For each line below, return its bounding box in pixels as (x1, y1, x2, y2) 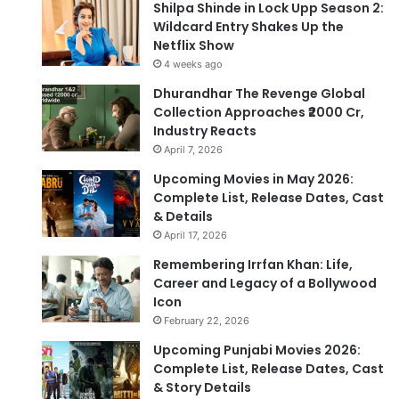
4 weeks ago (164, 58, 223, 71)
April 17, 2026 (164, 229, 227, 242)
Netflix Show (153, 37, 234, 55)
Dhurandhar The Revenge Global (153, 85, 365, 103)
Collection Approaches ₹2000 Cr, (153, 103, 364, 122)
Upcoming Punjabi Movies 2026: (153, 341, 361, 360)
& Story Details (153, 379, 251, 397)
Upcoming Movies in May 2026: (153, 170, 354, 189)
